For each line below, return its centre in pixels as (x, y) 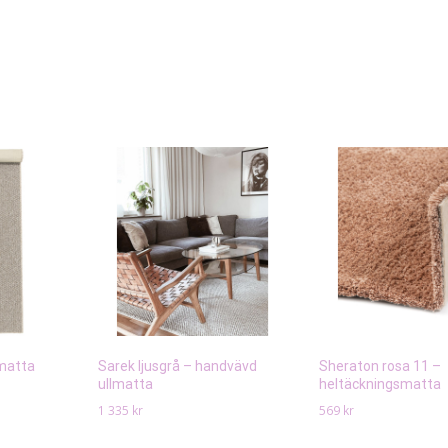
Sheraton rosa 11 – (380, 365)
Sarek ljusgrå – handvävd (177, 365)
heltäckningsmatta (380, 383)
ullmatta (125, 383)
